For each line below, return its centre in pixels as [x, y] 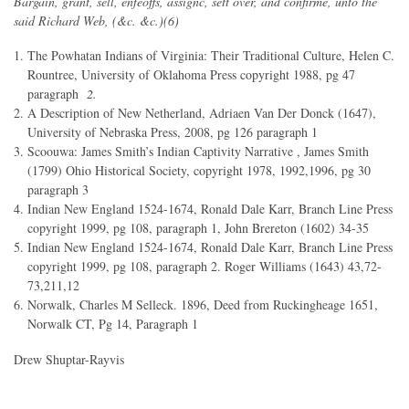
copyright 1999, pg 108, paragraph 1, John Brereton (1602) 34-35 [198, 228]
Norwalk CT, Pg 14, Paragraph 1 [113, 324]
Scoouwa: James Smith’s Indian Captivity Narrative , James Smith [198, 152]
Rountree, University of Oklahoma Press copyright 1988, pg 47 [191, 75]
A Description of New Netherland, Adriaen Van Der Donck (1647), [202, 113]
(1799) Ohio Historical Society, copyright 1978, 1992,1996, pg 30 [199, 171]
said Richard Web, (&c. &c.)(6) [96, 21]
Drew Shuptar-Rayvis [69, 359]
